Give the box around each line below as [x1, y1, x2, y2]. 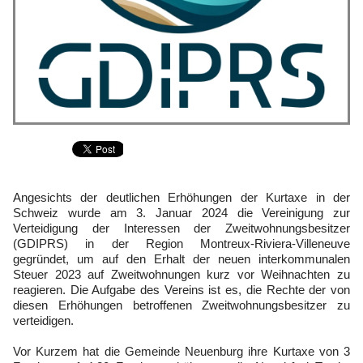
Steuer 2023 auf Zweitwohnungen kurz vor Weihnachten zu [13, 267, 350, 281]
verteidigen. [13, 314, 74, 327]
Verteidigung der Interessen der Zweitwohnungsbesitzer [13, 221, 350, 235]
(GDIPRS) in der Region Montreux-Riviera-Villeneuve [13, 237, 350, 250]
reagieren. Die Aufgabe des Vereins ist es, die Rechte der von [13, 283, 350, 297]
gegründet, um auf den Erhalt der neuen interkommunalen [13, 252, 350, 266]
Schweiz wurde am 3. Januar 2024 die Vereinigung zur [13, 206, 350, 220]
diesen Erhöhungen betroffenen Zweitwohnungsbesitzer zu [13, 298, 350, 312]
